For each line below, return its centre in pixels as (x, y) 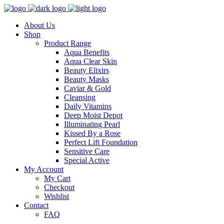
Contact (36, 205)
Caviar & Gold (87, 88)
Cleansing (80, 97)
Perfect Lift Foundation (101, 142)
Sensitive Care (87, 151)
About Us (39, 25)
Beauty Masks (86, 79)
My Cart (57, 178)
